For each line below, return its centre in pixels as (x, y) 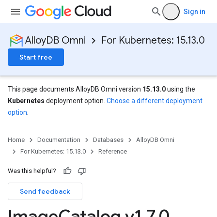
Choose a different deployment (155, 101)
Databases (108, 140)
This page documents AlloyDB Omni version (75, 89)
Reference (113, 151)
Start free (36, 57)
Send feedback (45, 191)
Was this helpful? (32, 171)
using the (180, 89)
